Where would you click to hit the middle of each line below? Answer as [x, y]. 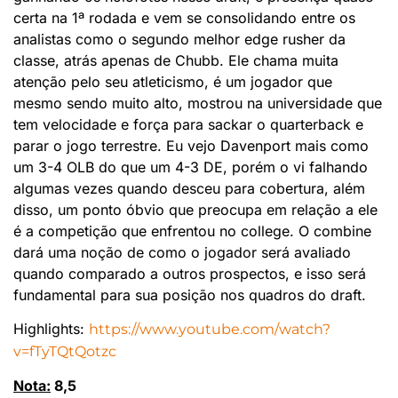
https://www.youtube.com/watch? [210, 329]
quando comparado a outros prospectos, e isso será [190, 273]
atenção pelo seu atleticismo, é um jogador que [173, 81]
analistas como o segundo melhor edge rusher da [179, 39]
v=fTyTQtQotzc [65, 351]
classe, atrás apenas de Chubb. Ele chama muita [176, 60]
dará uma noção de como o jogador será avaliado [182, 252]
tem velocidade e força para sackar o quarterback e [188, 124]
